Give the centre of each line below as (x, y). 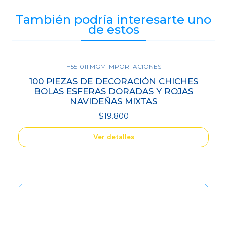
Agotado (35, 75)
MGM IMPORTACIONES (125, 67)
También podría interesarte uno (113, 20)
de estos (113, 30)
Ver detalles (113, 137)
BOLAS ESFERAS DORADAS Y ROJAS (113, 91)
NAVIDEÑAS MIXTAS (113, 101)
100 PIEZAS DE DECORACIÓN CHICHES (113, 81)
